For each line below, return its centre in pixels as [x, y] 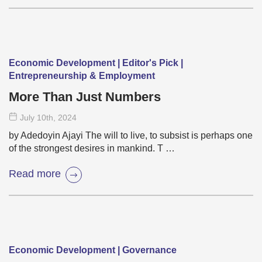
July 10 [33, 118]
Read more [35, 173]
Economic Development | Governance [93, 250]
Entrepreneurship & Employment [82, 76]
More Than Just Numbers [85, 97]
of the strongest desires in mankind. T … [92, 148]
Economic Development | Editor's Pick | [96, 63]
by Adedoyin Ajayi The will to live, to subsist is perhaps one [131, 135]
